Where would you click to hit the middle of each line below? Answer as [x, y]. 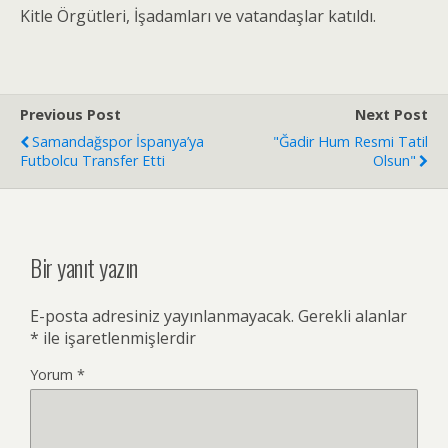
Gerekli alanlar [352, 315]
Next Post [391, 114]
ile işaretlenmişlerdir [117, 337]
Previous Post [70, 114]
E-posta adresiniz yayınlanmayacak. [162, 315]
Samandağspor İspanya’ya [118, 141]
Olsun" [394, 160]
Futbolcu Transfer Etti [92, 160]
